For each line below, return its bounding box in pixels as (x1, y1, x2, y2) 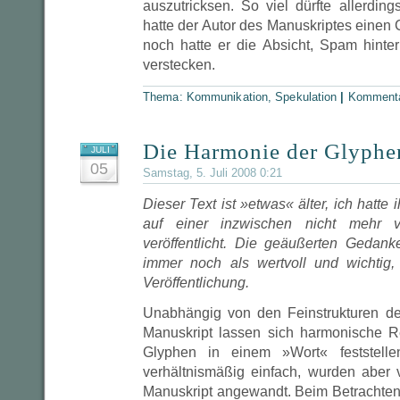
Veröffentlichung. (143, 275, 249, 290)
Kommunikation (186, 90, 269, 104)
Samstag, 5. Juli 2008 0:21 (143, 166, 282, 179)
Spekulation (275, 90, 337, 104)
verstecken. (143, 57, 215, 72)
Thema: (143, 90, 187, 104)
